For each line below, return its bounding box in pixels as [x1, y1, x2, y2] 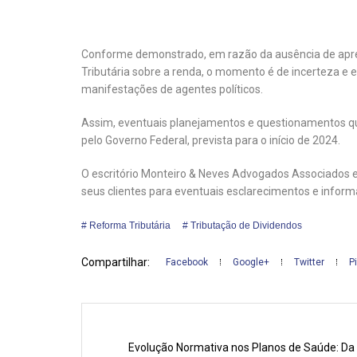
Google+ [233, 257, 269, 269]
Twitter [294, 257, 324, 269]
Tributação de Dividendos [190, 220, 302, 232]
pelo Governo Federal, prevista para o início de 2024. [81, 134, 340, 147]
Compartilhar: [81, 256, 150, 269]
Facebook [166, 257, 208, 269]
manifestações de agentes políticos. [81, 83, 263, 96]
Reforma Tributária [89, 220, 171, 232]
